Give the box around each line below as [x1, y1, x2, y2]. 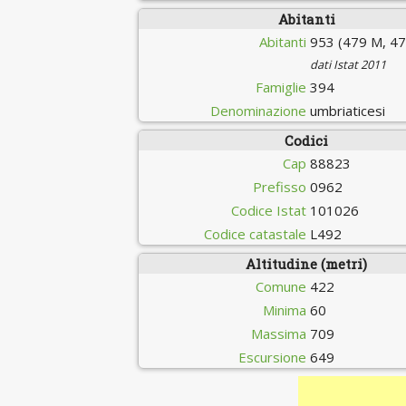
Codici [285, 131, 329, 150]
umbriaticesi [310, 101, 386, 120]
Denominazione [210, 101, 307, 120]
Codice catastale [204, 225, 307, 243]
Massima [251, 324, 307, 343]
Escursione [238, 348, 307, 366]
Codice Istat [231, 201, 307, 219]
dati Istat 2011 [310, 56, 387, 72]
